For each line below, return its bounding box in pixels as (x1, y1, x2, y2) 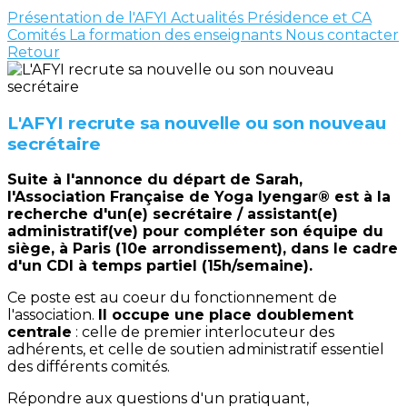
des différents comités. (7, 358, 170, 376)
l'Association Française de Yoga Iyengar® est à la (7, 188, 391, 206)
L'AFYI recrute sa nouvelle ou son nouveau (7, 112, 386, 134)
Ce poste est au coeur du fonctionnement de (7, 289, 337, 307)
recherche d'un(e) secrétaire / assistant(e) (7, 205, 338, 223)
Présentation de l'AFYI (7, 9, 171, 26)
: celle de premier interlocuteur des (72, 323, 334, 342)
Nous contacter (285, 26, 399, 44)
